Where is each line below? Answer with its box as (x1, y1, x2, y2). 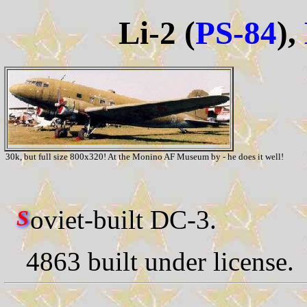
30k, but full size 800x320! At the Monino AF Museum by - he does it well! (5, 151, 284, 162)
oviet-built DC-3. (30, 204, 217, 234)
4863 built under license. (26, 246, 294, 276)
